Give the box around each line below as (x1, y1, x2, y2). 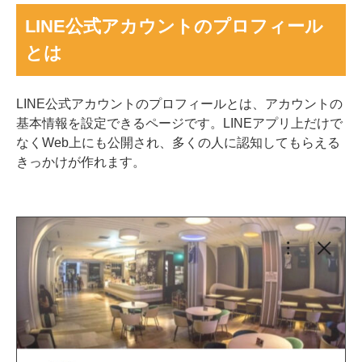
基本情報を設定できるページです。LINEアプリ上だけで (16, 116, 343, 129)
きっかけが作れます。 (16, 154, 145, 168)
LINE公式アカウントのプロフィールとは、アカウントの (16, 96, 343, 110)
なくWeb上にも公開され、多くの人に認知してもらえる (16, 135, 340, 149)
